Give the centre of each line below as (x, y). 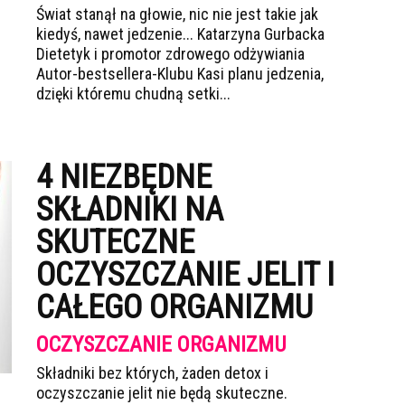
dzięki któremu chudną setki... (133, 94)
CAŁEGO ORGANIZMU (174, 307)
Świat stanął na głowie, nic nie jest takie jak (177, 14)
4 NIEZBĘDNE (124, 177)
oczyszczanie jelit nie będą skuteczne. (162, 393)
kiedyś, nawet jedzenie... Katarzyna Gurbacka (180, 34)
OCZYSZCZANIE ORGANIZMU (161, 344)
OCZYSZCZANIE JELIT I (185, 275)
